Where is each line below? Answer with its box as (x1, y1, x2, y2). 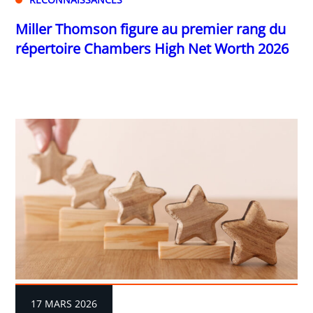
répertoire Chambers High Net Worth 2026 (15, 38, 289, 58)
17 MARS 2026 (31, 297, 98, 311)
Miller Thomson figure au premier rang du (15, 19, 286, 38)
